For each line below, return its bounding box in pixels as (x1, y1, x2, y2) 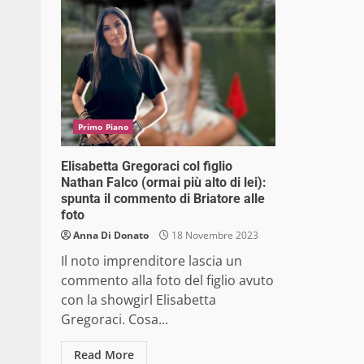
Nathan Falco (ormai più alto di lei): (61, 175, 266, 191)
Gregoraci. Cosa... (61, 310, 168, 329)
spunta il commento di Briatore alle (61, 191, 265, 207)
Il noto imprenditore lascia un (61, 252, 242, 271)
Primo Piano (78, 121, 129, 133)
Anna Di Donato (73, 228, 149, 243)
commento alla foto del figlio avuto (61, 271, 274, 290)
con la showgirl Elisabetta (61, 291, 216, 310)
